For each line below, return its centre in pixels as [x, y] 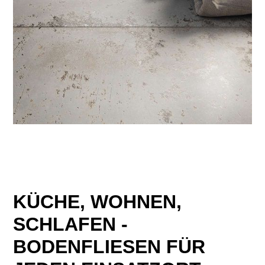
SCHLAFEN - [71, 224]
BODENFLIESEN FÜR [109, 246]
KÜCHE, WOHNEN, [98, 201]
